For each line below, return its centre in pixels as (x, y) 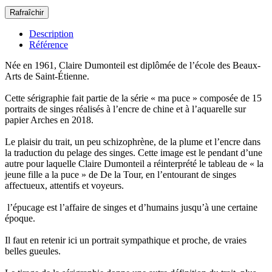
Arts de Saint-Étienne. (47, 76)
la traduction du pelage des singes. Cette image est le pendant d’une (134, 153)
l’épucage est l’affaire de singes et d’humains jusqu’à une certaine (131, 208)
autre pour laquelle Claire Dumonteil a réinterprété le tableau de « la (134, 164)
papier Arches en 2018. (49, 120)
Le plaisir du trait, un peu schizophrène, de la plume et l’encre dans (133, 142)
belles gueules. (33, 251)
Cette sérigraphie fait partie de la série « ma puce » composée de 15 (133, 98)
